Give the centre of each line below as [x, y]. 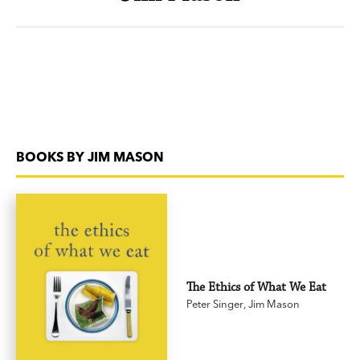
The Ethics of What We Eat [257, 287]
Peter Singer [215, 304]
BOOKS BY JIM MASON [90, 156]
